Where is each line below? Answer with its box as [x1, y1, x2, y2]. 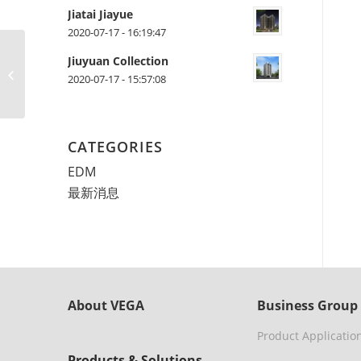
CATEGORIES [67, 137, 163, 156]
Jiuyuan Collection [67, 53, 168, 68]
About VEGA [67, 296, 144, 314]
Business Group [256, 296, 358, 314]
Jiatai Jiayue [67, 6, 133, 22]
